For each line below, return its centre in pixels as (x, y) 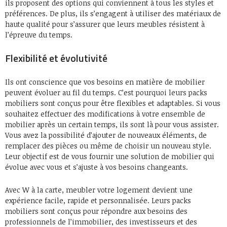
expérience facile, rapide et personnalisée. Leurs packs (98, 201)
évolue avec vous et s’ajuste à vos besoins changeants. (97, 167)
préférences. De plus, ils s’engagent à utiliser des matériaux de (113, 14)
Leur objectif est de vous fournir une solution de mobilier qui (110, 157)
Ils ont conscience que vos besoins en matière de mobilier (105, 82)
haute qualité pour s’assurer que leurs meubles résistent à (105, 24)
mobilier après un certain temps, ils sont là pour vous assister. (112, 125)
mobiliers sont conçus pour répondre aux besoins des (96, 211)
